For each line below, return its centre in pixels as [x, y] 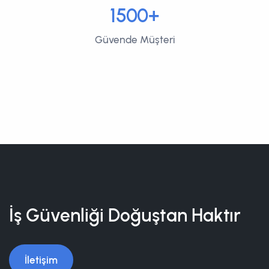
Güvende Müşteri [134, 39]
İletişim [41, 260]
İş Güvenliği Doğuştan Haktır [125, 215]
